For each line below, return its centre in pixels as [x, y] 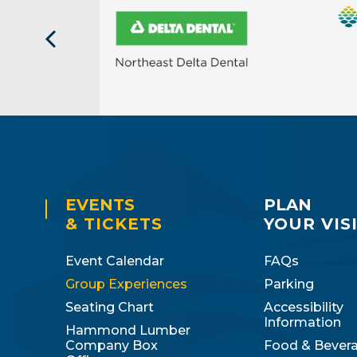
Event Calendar [115, 261]
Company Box [112, 345]
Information [302, 322]
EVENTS [100, 204]
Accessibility [303, 307]
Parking [288, 284]
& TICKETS [114, 224]
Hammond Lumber [128, 330]
